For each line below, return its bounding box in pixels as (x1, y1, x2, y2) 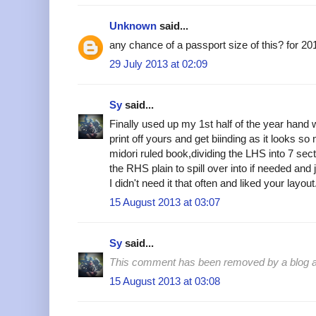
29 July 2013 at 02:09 (109, 57, 207, 70)
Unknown (109, 19, 157, 32)
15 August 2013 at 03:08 (109, 274, 220, 287)
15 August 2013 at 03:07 (109, 195, 220, 208)
